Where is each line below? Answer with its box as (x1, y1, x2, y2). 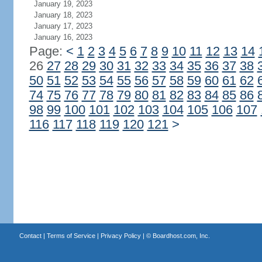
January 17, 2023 (33, 22, 92, 30)
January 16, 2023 (33, 33, 92, 42)
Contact (19, 232, 42, 239)
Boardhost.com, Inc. (152, 232, 210, 239)
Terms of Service (46, 232, 95, 239)
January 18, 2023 (33, 11, 92, 19)
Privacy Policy (100, 232, 141, 239)
